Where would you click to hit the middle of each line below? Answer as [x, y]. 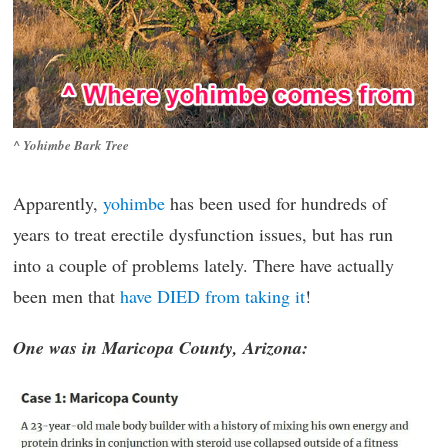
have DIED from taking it [212, 295]
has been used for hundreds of [276, 202]
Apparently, [58, 202]
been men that [66, 295]
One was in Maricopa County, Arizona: [160, 347]
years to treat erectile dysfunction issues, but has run [203, 233]
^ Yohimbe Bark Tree [71, 145]
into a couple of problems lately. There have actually [203, 264]
